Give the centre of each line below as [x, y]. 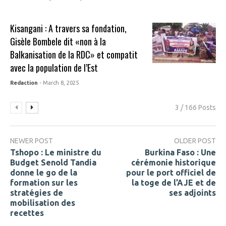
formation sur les [44, 182]
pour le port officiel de [171, 172]
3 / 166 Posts [195, 108]
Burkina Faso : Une [180, 152]
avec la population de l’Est [54, 68]
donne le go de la [44, 172]
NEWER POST [32, 141]
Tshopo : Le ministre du [56, 152]
